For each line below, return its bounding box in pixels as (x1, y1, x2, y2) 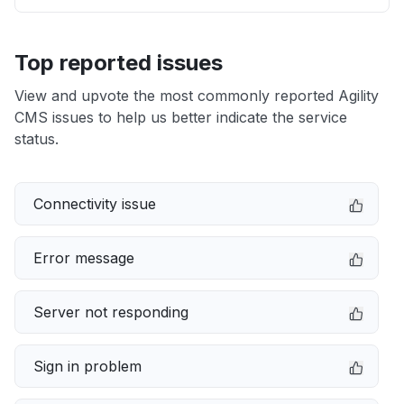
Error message (33, 249, 134, 267)
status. (14, 130, 59, 148)
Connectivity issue (33, 195, 156, 213)
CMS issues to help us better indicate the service (14, 108, 347, 126)
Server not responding (33, 303, 188, 321)
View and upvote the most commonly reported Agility (14, 87, 379, 105)
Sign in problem (33, 357, 142, 375)
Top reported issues (14, 50, 223, 76)
